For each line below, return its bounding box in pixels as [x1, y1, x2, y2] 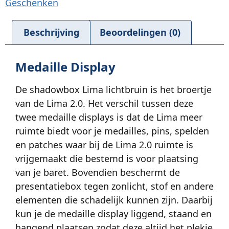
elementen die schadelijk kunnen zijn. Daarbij [15, 193, 213, 206]
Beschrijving [23, 26, 79, 39]
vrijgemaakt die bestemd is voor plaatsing [15, 152, 198, 165]
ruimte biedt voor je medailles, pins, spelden [15, 124, 209, 137]
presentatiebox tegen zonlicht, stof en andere [15, 179, 214, 192]
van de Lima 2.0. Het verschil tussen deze [15, 97, 193, 109]
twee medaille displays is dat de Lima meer [15, 110, 202, 123]
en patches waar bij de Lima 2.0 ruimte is [15, 138, 193, 151]
